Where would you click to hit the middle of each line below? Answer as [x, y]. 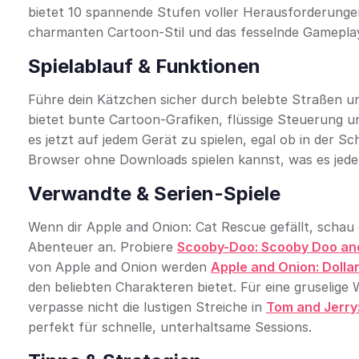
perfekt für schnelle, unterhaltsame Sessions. [170, 327]
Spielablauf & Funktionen [144, 66]
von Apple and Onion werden [119, 267]
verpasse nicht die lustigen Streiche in [147, 307]
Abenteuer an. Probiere [103, 247]
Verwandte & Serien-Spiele [154, 194]
